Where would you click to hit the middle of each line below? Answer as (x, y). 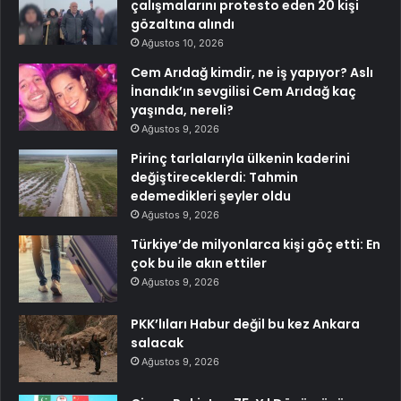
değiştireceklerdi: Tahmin (214, 178)
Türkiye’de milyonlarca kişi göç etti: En (256, 245)
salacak (157, 343)
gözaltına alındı (183, 25)
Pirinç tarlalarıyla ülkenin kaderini (240, 159)
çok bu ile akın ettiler (199, 264)
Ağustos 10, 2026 (183, 43)
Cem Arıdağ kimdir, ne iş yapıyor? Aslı (252, 73)
